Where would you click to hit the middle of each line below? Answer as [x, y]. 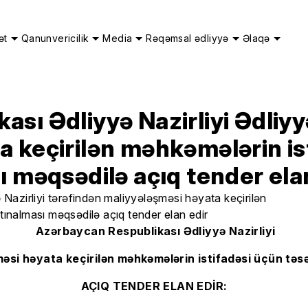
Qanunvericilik [55, 38]
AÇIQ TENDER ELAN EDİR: [154, 286]
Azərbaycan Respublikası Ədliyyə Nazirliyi [154, 231]
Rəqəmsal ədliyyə [187, 38]
